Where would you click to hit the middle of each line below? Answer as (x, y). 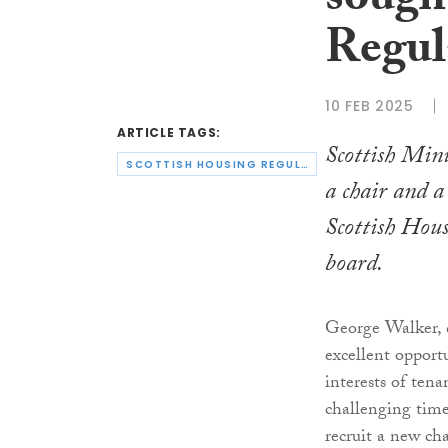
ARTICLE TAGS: (169, 133)
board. (354, 267)
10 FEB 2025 (369, 105)
